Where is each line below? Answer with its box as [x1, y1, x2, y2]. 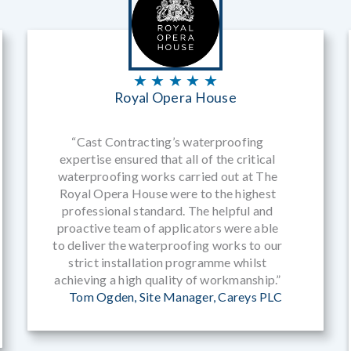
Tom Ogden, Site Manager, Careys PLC [69, 289, 282, 305]
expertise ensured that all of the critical [60, 151, 276, 167]
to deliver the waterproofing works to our [52, 237, 283, 253]
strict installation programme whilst [68, 255, 267, 270]
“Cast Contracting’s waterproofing [71, 134, 264, 150]
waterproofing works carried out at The [57, 168, 278, 184]
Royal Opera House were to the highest [59, 186, 277, 201]
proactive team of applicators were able [56, 220, 279, 236]
